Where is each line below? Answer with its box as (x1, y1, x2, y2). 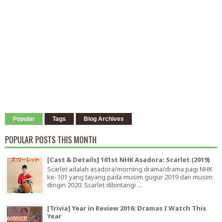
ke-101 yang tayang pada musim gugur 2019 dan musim (47, 172, 213, 182)
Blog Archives (84, 115, 124, 123)
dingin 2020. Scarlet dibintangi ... (47, 180, 142, 190)
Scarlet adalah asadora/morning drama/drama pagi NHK (47, 165, 213, 174)
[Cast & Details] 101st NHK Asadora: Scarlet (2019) (47, 155, 210, 165)
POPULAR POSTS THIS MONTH (5, 134, 97, 146)
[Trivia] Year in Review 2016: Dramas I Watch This (47, 204, 206, 213)
